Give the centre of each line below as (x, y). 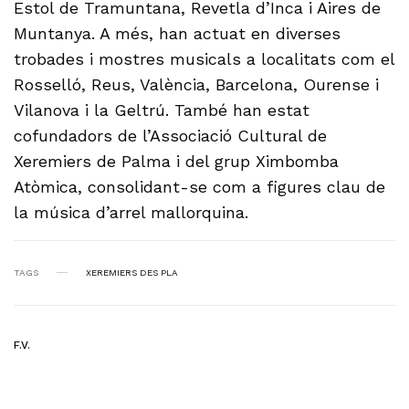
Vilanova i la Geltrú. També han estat (162, 110)
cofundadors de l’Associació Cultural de (171, 135)
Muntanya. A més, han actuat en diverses (178, 33)
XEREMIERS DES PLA (132, 272)
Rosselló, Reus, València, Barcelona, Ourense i (197, 84)
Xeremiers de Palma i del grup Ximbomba (177, 161)
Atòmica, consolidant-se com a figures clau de (200, 186)
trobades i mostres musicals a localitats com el (204, 58)
